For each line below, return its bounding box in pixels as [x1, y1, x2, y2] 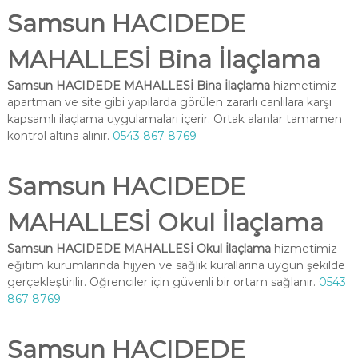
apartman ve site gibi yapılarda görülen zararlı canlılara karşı [6, 95, 332, 109]
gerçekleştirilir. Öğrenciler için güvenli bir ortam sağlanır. [6, 275, 319, 289]
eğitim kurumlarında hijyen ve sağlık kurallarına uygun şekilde [6, 258, 345, 272]
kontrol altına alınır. [6, 129, 113, 143]
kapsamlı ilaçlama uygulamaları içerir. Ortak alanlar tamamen [6, 112, 342, 126]
